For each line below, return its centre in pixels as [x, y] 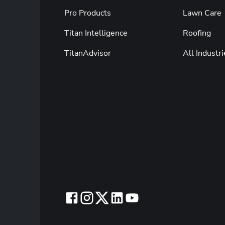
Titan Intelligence [96, 33]
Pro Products [88, 13]
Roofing [197, 33]
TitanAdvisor [88, 53]
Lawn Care [202, 13]
